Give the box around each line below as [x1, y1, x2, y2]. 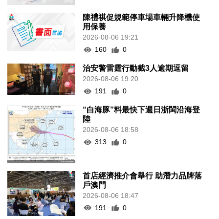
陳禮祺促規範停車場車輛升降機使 [83, 13, 200, 22]
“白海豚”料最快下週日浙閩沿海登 [83, 106, 200, 114]
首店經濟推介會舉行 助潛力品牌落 [83, 171, 202, 180]
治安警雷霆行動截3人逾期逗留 [83, 64, 189, 72]
